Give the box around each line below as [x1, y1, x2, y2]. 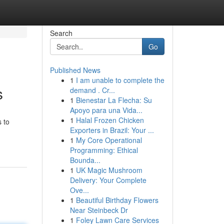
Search [49, 28, 72, 38]
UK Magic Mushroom [75, 165, 142, 175]
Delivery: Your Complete [69, 175, 146, 185]
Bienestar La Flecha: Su [75, 95, 152, 105]
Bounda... [69, 155, 100, 165]
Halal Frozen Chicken [75, 115, 144, 125]
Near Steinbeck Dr [69, 205, 128, 215]
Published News [49, 65, 100, 75]
